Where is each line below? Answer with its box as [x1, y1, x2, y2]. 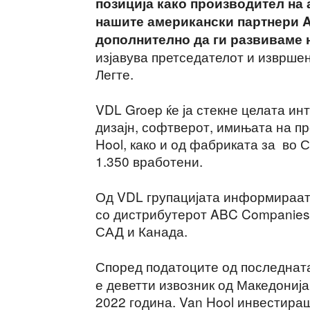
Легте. [95, 64, 134, 83]
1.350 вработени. [95, 152, 203, 170]
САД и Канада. [95, 221, 188, 240]
